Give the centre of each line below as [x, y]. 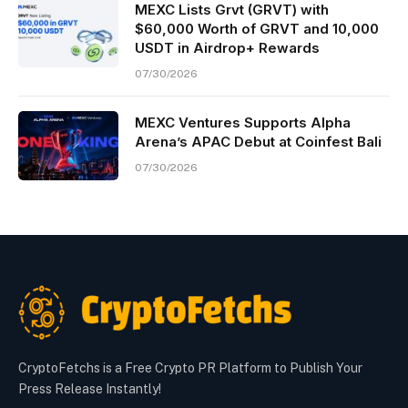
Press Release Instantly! [90, 389]
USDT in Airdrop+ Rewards [227, 48]
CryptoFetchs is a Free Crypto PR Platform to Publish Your [190, 368]
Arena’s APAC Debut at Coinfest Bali [258, 142]
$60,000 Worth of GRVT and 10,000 [257, 29]
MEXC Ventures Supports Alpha [243, 123]
